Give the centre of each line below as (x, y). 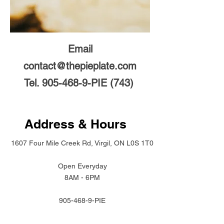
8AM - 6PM (82, 177)
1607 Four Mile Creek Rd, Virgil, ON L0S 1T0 (82, 143)
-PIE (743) (112, 83)
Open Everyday (82, 166)
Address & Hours (75, 124)
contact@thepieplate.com (80, 66)
